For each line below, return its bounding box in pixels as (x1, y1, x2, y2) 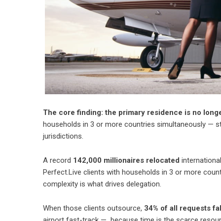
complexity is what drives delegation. (43, 180, 161, 188)
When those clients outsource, (43, 204, 144, 213)
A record (43, 156, 73, 165)
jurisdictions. (43, 132, 85, 141)
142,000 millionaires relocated (73, 156, 180, 165)
